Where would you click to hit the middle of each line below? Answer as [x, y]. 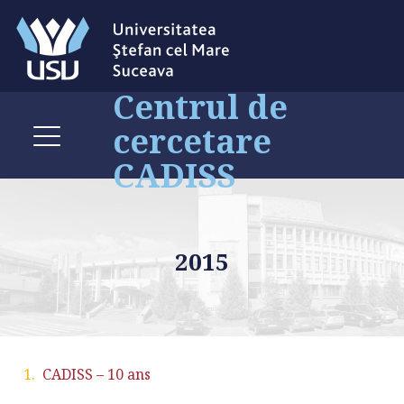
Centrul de [200, 107]
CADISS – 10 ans [97, 374]
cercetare [192, 141]
